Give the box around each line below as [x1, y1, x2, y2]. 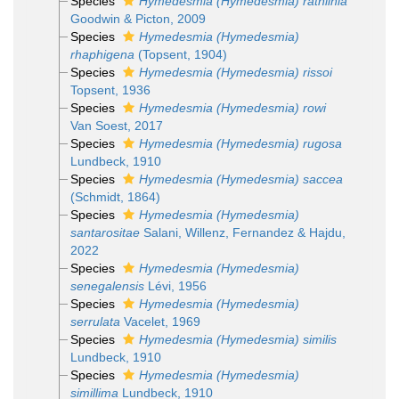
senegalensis [69, 279, 144, 293]
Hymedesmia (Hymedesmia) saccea [138, 172, 343, 186]
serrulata [69, 314, 120, 329]
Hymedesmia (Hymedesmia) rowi [138, 101, 326, 115]
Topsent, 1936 [69, 83, 151, 97]
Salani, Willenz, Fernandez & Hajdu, [139, 225, 346, 240]
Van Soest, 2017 [69, 118, 163, 133]
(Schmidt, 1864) [69, 190, 160, 204]
